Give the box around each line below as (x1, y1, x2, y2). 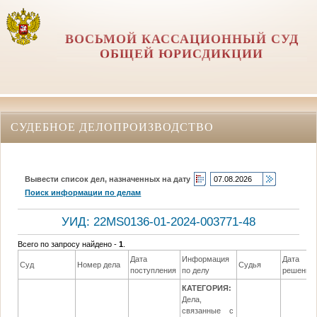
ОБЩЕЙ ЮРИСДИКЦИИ (100, 47, 264, 61)
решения (282, 266, 315, 275)
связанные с (182, 306, 234, 316)
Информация (182, 255, 230, 264)
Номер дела (77, 260, 121, 270)
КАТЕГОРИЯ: (182, 284, 232, 293)
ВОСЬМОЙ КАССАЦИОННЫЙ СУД (64, 32, 299, 46)
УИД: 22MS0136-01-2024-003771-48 (62, 214, 255, 229)
